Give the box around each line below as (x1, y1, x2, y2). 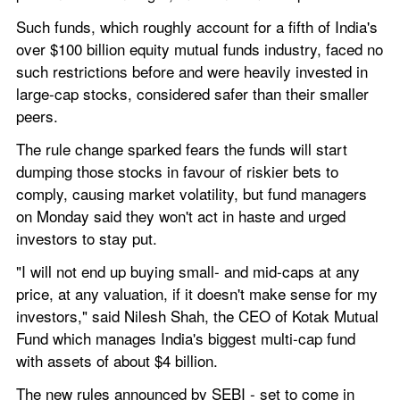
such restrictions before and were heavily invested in (16, 59, 368, 82)
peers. (16, 104, 58, 127)
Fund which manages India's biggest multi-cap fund (16, 326, 355, 349)
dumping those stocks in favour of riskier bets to (16, 159, 338, 182)
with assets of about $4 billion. (16, 348, 218, 371)
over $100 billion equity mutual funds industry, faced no (16, 37, 383, 60)
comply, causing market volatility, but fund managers (16, 181, 367, 204)
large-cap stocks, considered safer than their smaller (16, 81, 369, 104)
